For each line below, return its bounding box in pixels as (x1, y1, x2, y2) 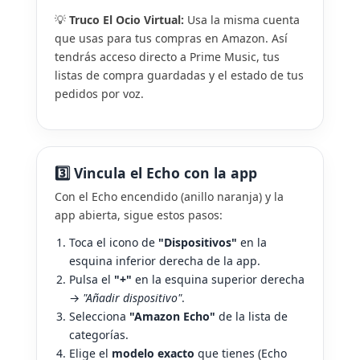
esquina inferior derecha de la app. (69, 253, 260, 269)
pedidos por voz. (55, 85, 144, 101)
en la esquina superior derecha (132, 272, 305, 288)
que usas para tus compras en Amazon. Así (55, 30, 288, 46)
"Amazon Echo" (129, 309, 215, 325)
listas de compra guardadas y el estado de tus (55, 67, 304, 83)
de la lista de (215, 309, 288, 325)
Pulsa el (69, 272, 114, 288)
